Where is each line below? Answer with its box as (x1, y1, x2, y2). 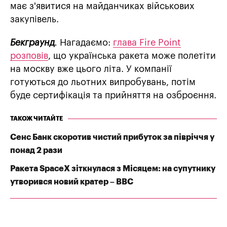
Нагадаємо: (60, 38, 113, 48)
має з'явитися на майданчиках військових (10, 2, 195, 11)
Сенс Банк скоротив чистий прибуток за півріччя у (10, 133, 214, 142)
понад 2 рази (10, 146, 62, 155)
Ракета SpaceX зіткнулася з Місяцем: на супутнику (10, 165, 215, 173)
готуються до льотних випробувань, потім (10, 78, 196, 87)
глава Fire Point (113, 38, 181, 48)
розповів (10, 51, 48, 61)
